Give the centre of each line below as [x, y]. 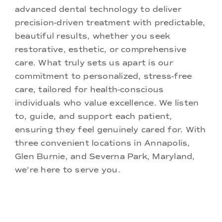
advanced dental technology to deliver [98, 9]
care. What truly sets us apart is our [94, 63]
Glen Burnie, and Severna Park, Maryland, [105, 157]
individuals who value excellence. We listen [107, 103]
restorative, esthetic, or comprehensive [101, 50]
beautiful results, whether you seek [93, 36]
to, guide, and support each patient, [94, 116]
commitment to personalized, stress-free [104, 76]
